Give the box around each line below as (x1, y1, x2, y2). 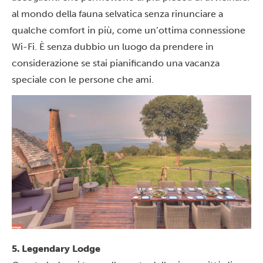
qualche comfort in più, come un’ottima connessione (12, 24, 245, 36)
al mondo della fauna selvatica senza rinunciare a (12, 8, 223, 19)
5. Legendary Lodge (12, 242, 100, 254)
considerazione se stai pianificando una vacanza (12, 57, 220, 69)
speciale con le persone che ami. (12, 73, 154, 85)
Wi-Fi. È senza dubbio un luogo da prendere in (12, 41, 214, 52)
